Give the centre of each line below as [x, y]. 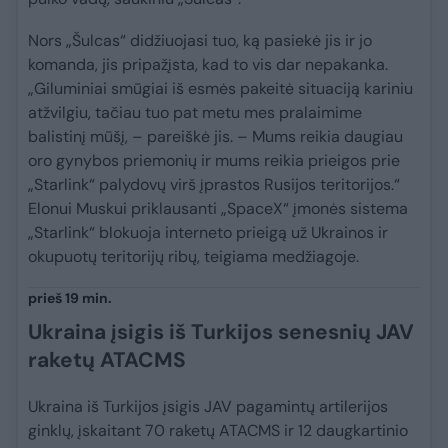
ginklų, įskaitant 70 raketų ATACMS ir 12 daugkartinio [218, 431]
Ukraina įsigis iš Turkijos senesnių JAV [221, 332]
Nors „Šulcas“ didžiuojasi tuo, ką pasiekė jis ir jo [200, 41]
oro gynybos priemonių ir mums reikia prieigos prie [214, 161]
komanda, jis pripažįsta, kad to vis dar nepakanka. [208, 65]
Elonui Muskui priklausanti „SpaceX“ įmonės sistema [218, 209]
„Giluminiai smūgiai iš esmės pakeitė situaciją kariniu [220, 89]
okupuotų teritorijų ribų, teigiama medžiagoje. [193, 257]
